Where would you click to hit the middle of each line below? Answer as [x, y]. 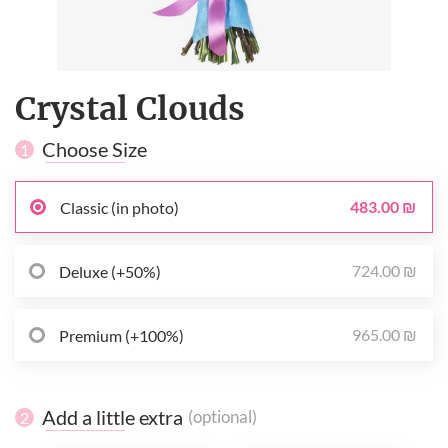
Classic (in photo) [119, 207]
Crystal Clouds [130, 109]
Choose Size [94, 149]
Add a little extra [112, 417]
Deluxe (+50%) [110, 271]
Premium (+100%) [121, 335]
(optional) [222, 417]
